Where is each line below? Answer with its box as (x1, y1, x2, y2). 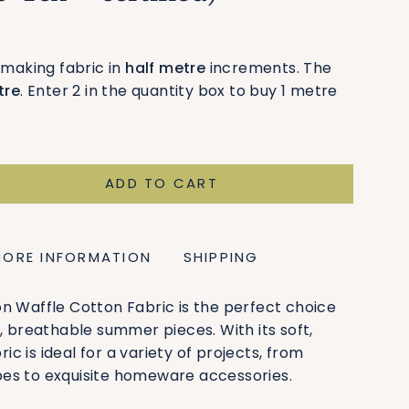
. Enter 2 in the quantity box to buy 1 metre (20, 80, 338, 101)
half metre (125, 58, 206, 79)
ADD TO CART (105, 173, 218, 194)
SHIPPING (183, 246, 259, 267)
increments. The (205, 58, 332, 79)
